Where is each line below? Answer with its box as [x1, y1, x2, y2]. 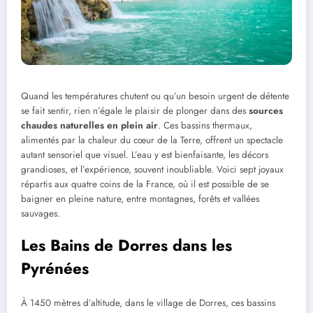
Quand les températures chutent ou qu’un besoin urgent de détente [21, 89, 289, 103]
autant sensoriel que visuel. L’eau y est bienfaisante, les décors [21, 147, 268, 161]
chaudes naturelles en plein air [21, 118, 158, 132]
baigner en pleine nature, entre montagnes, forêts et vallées [21, 191, 259, 205]
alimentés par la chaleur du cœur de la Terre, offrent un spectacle [21, 133, 283, 147]
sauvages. [21, 206, 60, 220]
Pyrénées [21, 256, 89, 279]
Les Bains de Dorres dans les [21, 233, 232, 256]
